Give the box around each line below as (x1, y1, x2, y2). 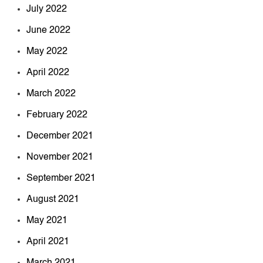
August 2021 (26, 194, 79, 204)
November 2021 (26, 152, 93, 162)
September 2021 (26, 173, 96, 183)
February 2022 (26, 110, 87, 120)
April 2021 (26, 237, 69, 247)
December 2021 (26, 131, 93, 141)
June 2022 (26, 25, 70, 35)
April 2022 (26, 68, 69, 77)
